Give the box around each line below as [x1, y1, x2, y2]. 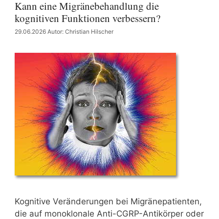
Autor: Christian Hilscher [47, 28, 113, 35]
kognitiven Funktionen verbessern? [15, 11, 160, 25]
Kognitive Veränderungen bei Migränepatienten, [15, 197, 202, 206]
